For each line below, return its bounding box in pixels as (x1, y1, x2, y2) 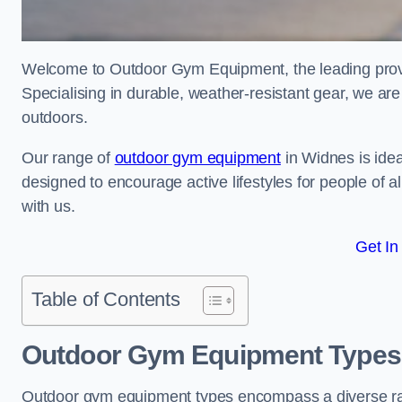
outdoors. (22, 109, 92, 127)
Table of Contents (31, 288, 180, 310)
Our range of (22, 149, 115, 167)
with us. (22, 197, 75, 215)
